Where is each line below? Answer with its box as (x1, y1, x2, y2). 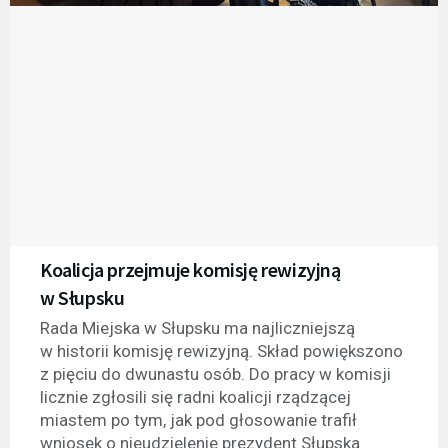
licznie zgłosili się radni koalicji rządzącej (40, 387, 351, 408)
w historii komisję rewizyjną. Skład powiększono (40, 341, 403, 362)
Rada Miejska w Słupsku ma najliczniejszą (40, 318, 355, 339)
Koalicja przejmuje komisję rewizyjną (40, 257, 341, 283)
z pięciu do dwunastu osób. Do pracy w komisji (40, 364, 391, 385)
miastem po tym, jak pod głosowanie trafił (40, 410, 357, 431)
